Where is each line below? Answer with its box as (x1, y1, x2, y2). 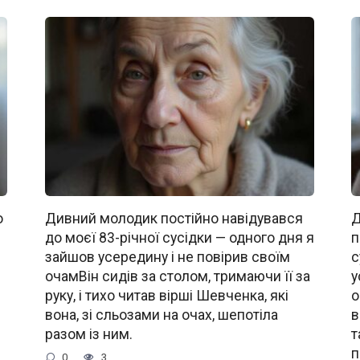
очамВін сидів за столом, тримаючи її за (44, 268, 310, 285)
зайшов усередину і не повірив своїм (44, 249, 290, 266)
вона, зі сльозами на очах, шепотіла (44, 307, 278, 324)
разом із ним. (44, 326, 133, 343)
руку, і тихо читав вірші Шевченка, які (44, 288, 288, 305)
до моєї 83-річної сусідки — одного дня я (44, 230, 314, 247)
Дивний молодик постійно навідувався (44, 211, 303, 227)
